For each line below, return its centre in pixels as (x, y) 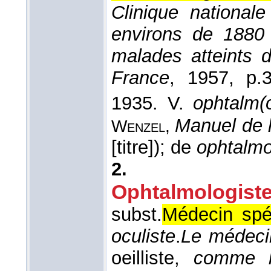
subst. (137, 214)
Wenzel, (143, 126)
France (140, 78)
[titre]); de (154, 147)
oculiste (143, 236)
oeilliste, (152, 258)
